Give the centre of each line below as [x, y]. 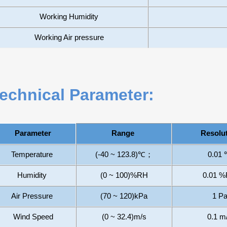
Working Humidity [69, 17]
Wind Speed [33, 217]
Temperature [33, 155]
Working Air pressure [69, 37]
